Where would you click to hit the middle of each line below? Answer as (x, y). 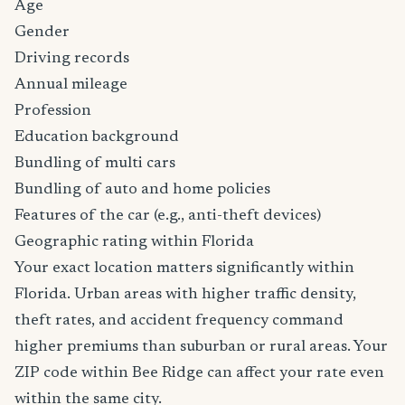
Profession (53, 111)
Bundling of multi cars (95, 164)
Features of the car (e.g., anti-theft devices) (168, 216)
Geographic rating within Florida (134, 242)
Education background (97, 137)
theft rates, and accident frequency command (179, 321)
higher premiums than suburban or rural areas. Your (201, 347)
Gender (42, 33)
